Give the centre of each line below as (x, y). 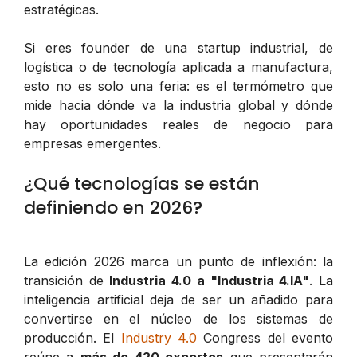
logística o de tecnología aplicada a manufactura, (178, 67)
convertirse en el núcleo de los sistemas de (178, 318)
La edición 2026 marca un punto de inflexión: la (178, 261)
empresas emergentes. (92, 143)
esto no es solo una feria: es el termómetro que (178, 86)
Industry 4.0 (159, 337)
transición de (67, 280)
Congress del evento (265, 337)
